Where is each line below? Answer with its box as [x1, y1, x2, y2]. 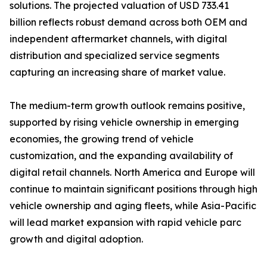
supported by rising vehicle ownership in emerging [10, 116, 239, 129]
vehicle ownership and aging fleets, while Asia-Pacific [10, 200, 256, 212]
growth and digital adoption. [10, 233, 143, 246]
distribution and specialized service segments [10, 49, 219, 62]
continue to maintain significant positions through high [10, 183, 257, 195]
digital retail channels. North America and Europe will [10, 166, 255, 179]
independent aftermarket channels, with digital [10, 33, 227, 45]
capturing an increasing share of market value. [10, 66, 225, 79]
